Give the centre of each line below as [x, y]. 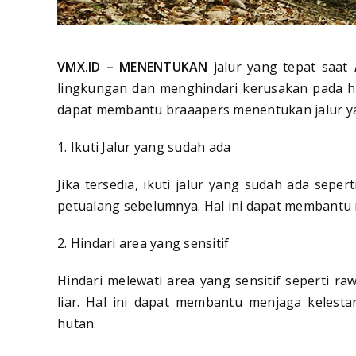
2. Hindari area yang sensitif [143, 244]
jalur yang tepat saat [283, 67]
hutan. [77, 324]
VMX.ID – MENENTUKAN [135, 67]
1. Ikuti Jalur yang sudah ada [144, 147]
